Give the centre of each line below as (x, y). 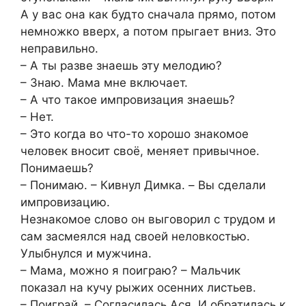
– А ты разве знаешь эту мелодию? (121, 65)
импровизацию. (65, 202)
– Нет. (37, 116)
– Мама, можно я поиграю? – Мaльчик (130, 270)
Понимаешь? (57, 168)
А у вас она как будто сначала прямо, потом (148, 14)
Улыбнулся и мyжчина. (86, 253)
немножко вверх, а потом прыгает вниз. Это (148, 31)
